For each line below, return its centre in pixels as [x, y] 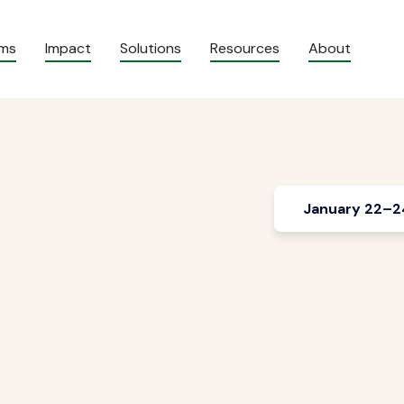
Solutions [151, 48]
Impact [68, 48]
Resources [245, 48]
